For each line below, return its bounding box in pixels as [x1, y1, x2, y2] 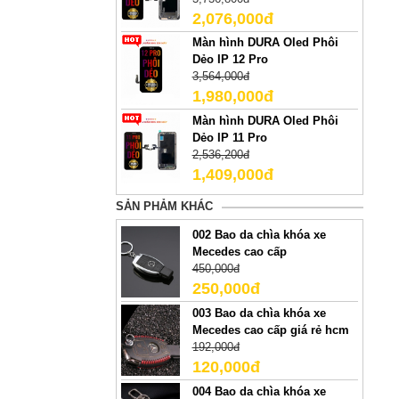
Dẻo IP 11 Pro [191, 131, 267, 145]
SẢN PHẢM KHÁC [115, 199, 213, 213]
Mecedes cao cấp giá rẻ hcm [191, 323, 349, 338]
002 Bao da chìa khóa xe [191, 228, 326, 242]
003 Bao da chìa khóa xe [191, 306, 326, 321]
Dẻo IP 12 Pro [191, 53, 268, 67]
